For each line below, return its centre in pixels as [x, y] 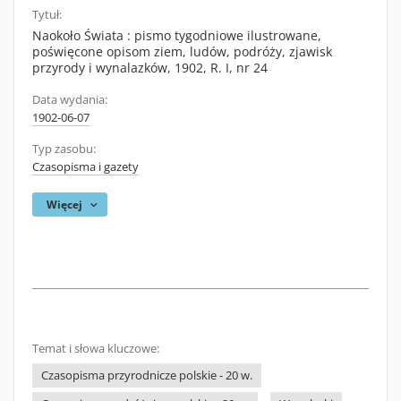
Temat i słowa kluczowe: [96, 349]
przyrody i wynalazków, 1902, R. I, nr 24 [150, 68]
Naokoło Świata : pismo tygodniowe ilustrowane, [177, 35]
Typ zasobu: [64, 149]
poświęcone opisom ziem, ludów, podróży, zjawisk [182, 51]
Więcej [65, 205]
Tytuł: [47, 15]
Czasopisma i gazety [85, 167]
